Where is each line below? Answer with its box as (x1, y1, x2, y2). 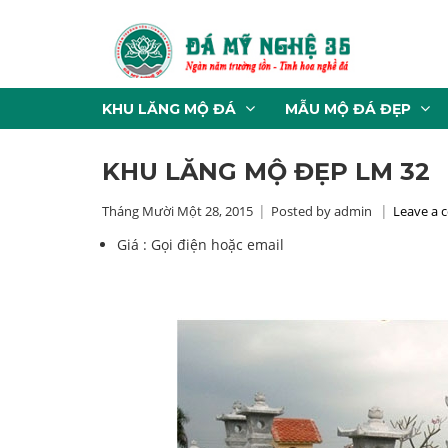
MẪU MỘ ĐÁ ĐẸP (285, 100, 411, 118)
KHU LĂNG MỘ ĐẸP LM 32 (102, 157, 430, 186)
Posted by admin (271, 202, 372, 220)
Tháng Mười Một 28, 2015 (102, 202, 253, 220)
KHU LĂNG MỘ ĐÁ (102, 100, 236, 118)
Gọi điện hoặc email (151, 235, 284, 254)
